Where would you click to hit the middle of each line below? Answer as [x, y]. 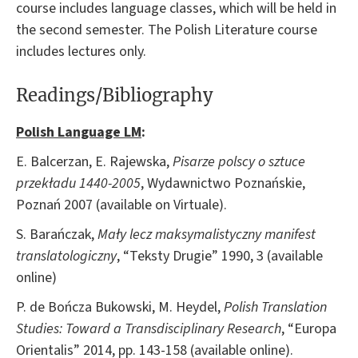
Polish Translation [275, 307]
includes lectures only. [81, 52]
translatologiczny [66, 256]
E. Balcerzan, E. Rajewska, [94, 161]
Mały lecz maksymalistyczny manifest [207, 234]
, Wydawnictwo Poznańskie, [223, 183]
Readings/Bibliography [115, 95]
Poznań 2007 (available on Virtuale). [123, 205]
